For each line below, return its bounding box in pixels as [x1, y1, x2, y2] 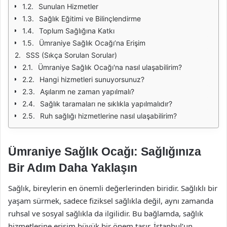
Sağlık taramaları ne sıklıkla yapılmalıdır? [40, 99, 172, 108]
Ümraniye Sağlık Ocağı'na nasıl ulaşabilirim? [38, 63, 182, 71]
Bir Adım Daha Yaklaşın [8, 161, 137, 174]
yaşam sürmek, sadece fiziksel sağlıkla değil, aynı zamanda [8, 195, 213, 206]
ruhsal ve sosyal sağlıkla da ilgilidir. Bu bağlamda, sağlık [8, 208, 203, 218]
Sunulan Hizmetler [39, 2, 98, 11]
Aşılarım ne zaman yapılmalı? [40, 87, 134, 96]
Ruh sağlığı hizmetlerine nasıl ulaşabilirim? [40, 111, 177, 120]
